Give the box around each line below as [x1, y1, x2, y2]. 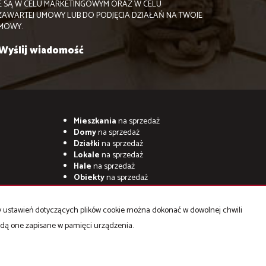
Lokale [73, 148, 100, 163]
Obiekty [73, 171, 104, 185]
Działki [73, 137, 100, 151]
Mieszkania [73, 115, 116, 129]
